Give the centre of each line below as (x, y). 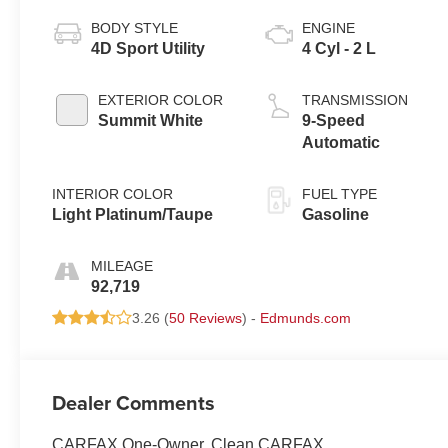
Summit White (151, 120)
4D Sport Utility (148, 48)
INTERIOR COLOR (113, 193)
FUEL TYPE (340, 193)
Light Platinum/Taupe (133, 214)
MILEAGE (122, 265)
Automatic (341, 142)
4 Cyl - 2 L (339, 48)
